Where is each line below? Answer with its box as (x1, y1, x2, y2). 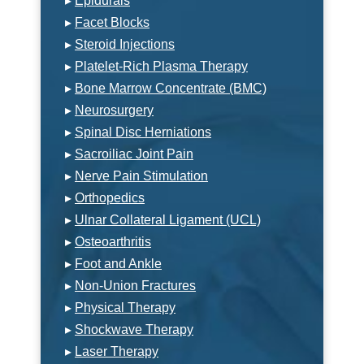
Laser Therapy (75, 344, 158, 358)
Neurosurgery (75, 102, 154, 117)
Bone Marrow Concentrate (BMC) (75, 80, 266, 95)
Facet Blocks (75, 15, 149, 29)
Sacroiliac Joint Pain (75, 146, 193, 161)
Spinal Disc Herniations (75, 124, 211, 139)
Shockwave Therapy (75, 322, 193, 336)
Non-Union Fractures (75, 278, 196, 292)
